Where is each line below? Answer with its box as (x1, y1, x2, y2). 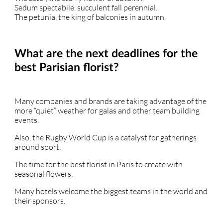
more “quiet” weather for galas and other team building (14, 106, 200, 115)
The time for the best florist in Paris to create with (14, 159, 183, 169)
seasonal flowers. (14, 169, 73, 179)
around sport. (14, 142, 61, 152)
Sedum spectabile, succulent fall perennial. (14, 2, 157, 12)
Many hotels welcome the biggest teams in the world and (14, 186, 208, 196)
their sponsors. (14, 196, 65, 206)
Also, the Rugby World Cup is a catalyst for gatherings (14, 132, 197, 142)
